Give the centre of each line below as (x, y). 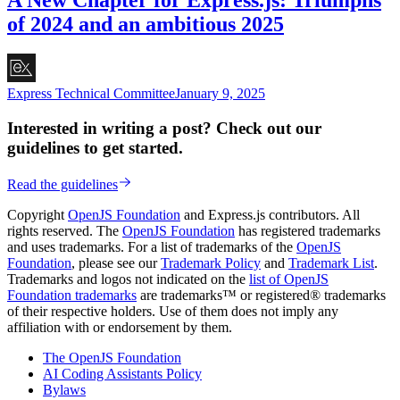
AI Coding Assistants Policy (122, 373)
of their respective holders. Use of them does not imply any (173, 311)
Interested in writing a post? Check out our (164, 129)
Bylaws (64, 389)
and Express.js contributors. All (270, 214)
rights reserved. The (65, 230)
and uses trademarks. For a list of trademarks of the (152, 246)
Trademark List (331, 262)
